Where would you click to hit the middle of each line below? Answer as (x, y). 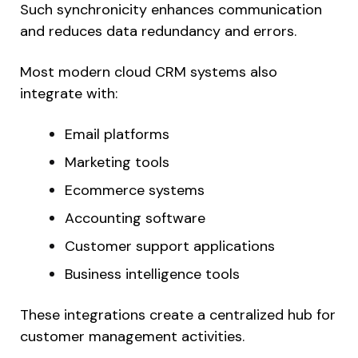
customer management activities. (132, 336)
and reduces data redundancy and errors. (158, 31)
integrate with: (69, 93)
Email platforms (117, 134)
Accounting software (135, 218)
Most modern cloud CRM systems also (149, 72)
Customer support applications (170, 246)
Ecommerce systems (135, 190)
